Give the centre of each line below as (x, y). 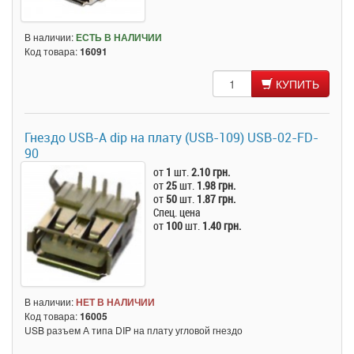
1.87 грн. (217, 199)
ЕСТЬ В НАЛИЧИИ (119, 38)
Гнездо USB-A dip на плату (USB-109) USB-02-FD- (171, 138)
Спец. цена (177, 213)
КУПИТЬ (298, 84)
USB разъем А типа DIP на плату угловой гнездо (134, 330)
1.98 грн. (217, 186)
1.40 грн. (222, 226)
